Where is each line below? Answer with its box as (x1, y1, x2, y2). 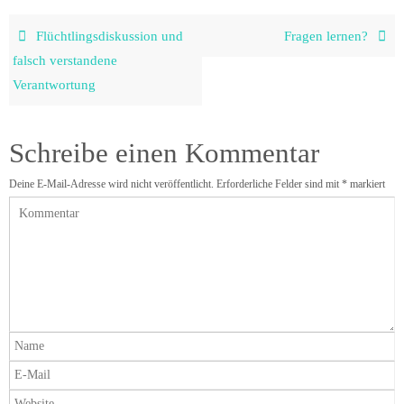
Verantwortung (13, 77, 96, 93)
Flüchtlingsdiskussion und (32, 28, 183, 44)
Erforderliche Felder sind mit (216, 178, 342, 191)
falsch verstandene (13, 52, 118, 69)
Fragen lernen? (284, 28, 372, 44)
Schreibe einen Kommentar (9, 137, 319, 170)
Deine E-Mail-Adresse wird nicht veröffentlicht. (9, 178, 214, 191)
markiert (347, 178, 385, 191)
